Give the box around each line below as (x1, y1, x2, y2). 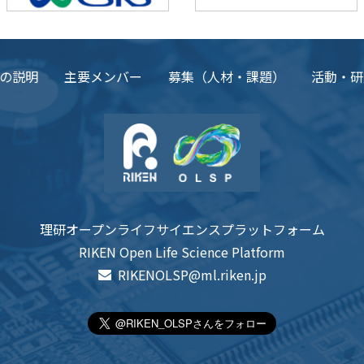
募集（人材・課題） (168, 67, 285, 87)
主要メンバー (64, 67, 142, 87)
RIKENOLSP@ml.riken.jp (117, 265, 266, 285)
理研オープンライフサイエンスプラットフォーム (39, 219, 325, 240)
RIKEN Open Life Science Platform (79, 242, 285, 262)
